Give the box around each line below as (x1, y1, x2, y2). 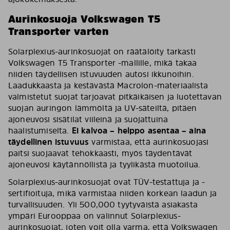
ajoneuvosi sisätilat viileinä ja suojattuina (8, 113, 168, 125)
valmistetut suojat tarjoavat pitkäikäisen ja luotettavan (8, 91, 222, 102)
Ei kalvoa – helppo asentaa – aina (71, 125, 206, 136)
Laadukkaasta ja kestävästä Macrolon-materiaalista (8, 80, 208, 91)
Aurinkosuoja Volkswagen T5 (8, 12, 161, 26)
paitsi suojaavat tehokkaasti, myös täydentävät (8, 147, 193, 159)
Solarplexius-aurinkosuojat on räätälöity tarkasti (8, 46, 196, 57)
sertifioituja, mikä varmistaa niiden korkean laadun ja (8, 187, 217, 199)
